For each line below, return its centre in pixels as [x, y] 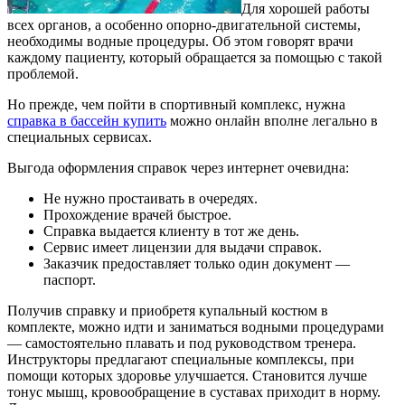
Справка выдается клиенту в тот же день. [171, 231]
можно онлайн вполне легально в [272, 120]
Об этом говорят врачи [283, 41]
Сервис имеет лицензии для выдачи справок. [183, 247]
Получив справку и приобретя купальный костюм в [168, 310]
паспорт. [70, 279]
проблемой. [43, 73]
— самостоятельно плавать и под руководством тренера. [182, 343]
